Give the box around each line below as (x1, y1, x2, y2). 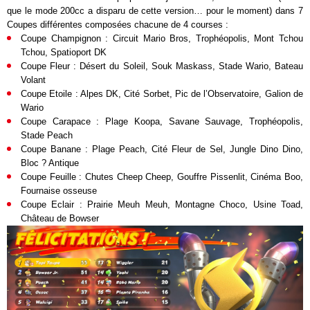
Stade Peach (21, 129, 73, 140)
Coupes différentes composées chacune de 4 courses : (7, 19, 228, 30)
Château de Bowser (21, 212, 99, 224)
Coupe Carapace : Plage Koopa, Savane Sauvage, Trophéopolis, (21, 116, 303, 127)
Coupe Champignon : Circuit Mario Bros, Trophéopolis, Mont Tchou (21, 33, 303, 44)
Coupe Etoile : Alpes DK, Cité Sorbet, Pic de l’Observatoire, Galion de (21, 88, 303, 99)
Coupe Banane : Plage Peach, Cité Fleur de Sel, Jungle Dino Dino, (21, 143, 303, 154)
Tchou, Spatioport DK (21, 46, 107, 57)
